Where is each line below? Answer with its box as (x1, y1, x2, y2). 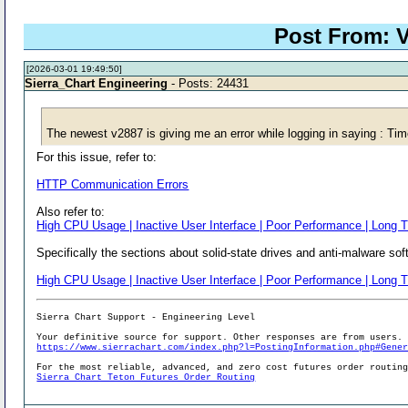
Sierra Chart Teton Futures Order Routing (36, 372, 256, 382)
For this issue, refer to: (36, 149, 158, 164)
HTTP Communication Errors (36, 177, 189, 191)
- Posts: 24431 (168, 76, 250, 90)
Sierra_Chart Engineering (25, 76, 168, 90)
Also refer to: (36, 204, 106, 219)
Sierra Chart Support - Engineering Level (36, 311, 256, 322)
